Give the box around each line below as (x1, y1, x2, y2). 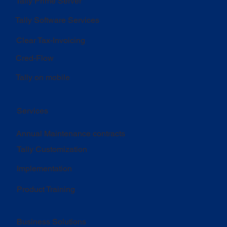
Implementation (17, 163, 72, 173)
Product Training (17, 184, 75, 194)
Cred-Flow (15, 53, 54, 63)
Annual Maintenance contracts (16, 128, 126, 138)
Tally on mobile (16, 72, 70, 82)
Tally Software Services (15, 15, 99, 25)
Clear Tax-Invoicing (16, 35, 86, 45)
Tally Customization (17, 144, 88, 154)
